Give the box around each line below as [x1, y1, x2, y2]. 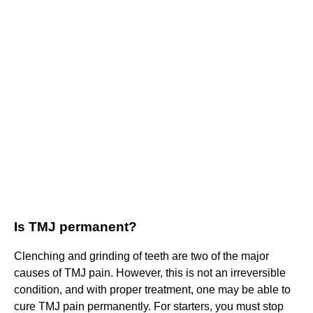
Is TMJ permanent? [14, 219, 137, 235]
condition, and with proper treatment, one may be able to [14, 284, 291, 296]
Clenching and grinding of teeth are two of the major [14, 250, 269, 263]
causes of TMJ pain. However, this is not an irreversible [14, 267, 286, 279]
